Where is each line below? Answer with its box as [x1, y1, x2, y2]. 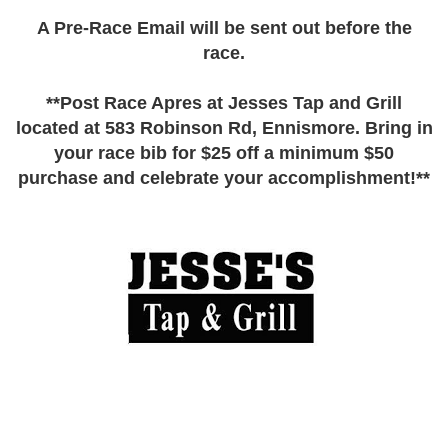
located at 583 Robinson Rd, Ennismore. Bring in [15, 118, 433, 138]
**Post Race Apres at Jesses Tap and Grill [46, 93, 402, 113]
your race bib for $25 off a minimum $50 [54, 143, 394, 163]
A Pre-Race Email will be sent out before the [36, 18, 412, 38]
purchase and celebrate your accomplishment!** [18, 168, 430, 188]
